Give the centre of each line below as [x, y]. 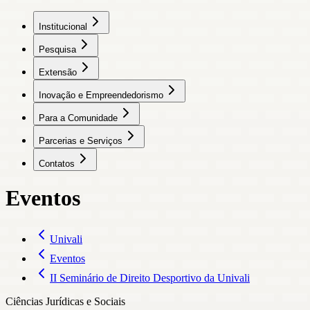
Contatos [57, 163]
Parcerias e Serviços [81, 140]
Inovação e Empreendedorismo [101, 95]
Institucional [63, 26]
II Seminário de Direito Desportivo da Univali [150, 277]
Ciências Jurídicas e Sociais [65, 301]
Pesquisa [57, 49]
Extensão [58, 72]
